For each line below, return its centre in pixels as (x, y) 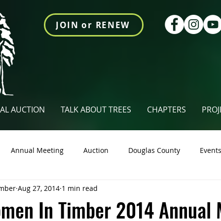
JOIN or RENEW (93, 25)
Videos (160, 189)
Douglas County (154, 150)
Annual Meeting (37, 150)
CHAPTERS (166, 110)
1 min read (80, 188)
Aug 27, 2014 (39, 188)
